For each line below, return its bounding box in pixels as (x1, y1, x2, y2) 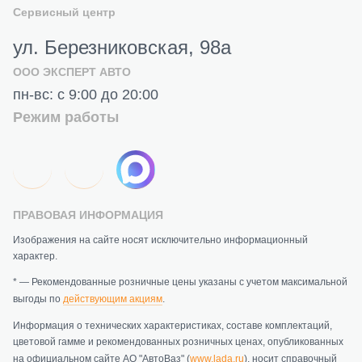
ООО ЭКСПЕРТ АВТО (13, 65, 131, 78)
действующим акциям (63, 293, 162, 305)
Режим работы (13, 108, 119, 125)
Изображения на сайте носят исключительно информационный (13, 234, 308, 246)
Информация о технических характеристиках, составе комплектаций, (13, 319, 332, 331)
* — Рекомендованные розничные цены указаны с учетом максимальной (13, 276, 347, 288)
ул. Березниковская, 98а (13, 36, 231, 58)
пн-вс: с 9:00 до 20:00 (13, 86, 158, 103)
